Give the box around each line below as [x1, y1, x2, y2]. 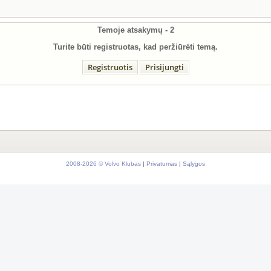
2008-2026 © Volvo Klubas [66, 160, 141, 167]
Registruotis [87, 62, 132, 73]
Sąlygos [183, 160, 205, 167]
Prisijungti [145, 62, 184, 73]
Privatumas [146, 160, 177, 167]
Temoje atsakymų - [97, 25, 170, 34]
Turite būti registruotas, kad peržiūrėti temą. [53, 42, 218, 51]
